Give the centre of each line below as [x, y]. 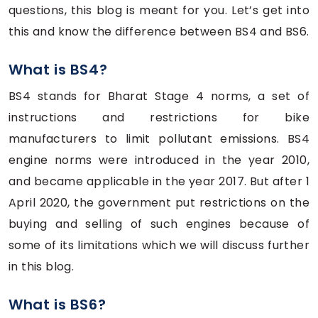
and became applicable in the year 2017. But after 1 [159, 181]
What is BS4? [58, 69]
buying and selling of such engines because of [159, 224]
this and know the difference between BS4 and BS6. [159, 31]
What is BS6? [57, 304]
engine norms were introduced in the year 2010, [159, 160]
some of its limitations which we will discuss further [159, 245]
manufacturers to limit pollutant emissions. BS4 [159, 138]
